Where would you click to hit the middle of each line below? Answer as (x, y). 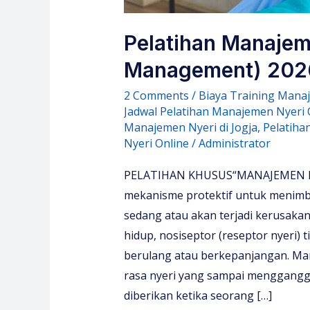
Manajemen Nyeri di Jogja (190, 128)
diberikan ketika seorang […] (198, 295)
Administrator (234, 144)
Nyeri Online (156, 144)
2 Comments (156, 96)
